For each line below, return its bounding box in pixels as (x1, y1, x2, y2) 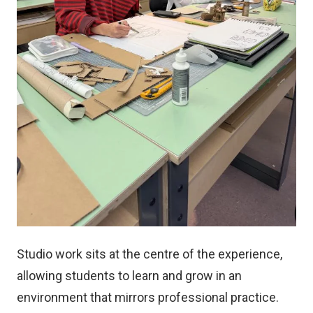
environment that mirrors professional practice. (17, 289, 279, 305)
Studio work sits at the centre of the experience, (17, 246, 282, 261)
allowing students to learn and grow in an (17, 268, 242, 283)
